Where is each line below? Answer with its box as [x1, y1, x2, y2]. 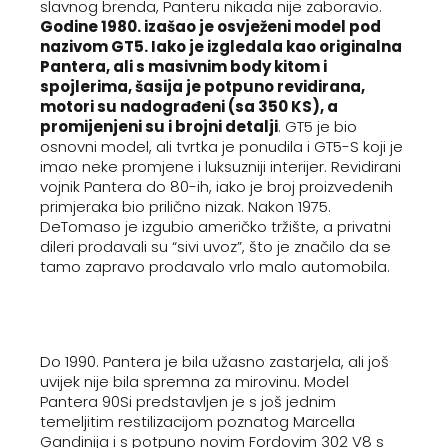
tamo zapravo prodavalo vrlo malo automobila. [40, 256, 390, 277]
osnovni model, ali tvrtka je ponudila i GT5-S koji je [40, 136, 403, 157]
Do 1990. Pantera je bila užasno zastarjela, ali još [40, 351, 389, 372]
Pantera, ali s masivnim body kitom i [40, 56, 327, 77]
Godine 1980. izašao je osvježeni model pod [40, 16, 381, 37]
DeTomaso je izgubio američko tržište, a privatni [40, 216, 391, 237]
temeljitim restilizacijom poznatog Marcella [40, 411, 355, 432]
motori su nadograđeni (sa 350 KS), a [40, 96, 338, 117]
